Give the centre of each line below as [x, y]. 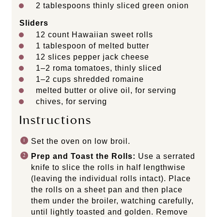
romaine [128, 79]
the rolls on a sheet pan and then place [107, 189]
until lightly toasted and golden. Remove [109, 212]
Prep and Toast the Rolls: [83, 156]
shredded [92, 79]
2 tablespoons [63, 5]
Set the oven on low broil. [81, 141]
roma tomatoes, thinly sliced [106, 68]
